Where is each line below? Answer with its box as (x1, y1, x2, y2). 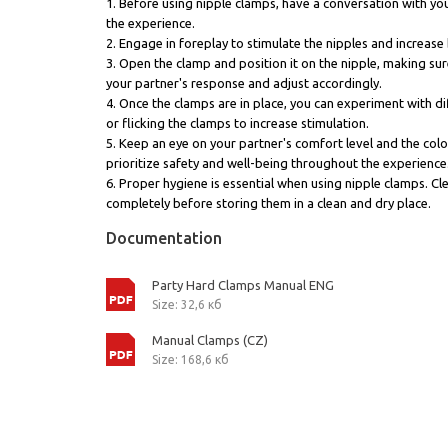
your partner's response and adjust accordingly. (106, 76, 382, 90)
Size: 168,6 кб (152, 353, 229, 366)
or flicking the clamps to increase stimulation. (106, 116, 369, 130)
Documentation (106, 229, 222, 247)
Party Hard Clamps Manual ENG (152, 278, 334, 292)
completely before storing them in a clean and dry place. (106, 196, 431, 210)
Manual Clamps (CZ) (152, 333, 268, 347)
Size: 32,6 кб (152, 298, 222, 311)
